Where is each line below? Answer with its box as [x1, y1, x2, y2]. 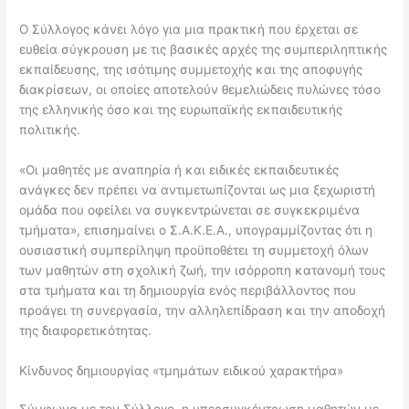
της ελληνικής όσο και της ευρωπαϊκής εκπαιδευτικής [19, 101, 343, 117]
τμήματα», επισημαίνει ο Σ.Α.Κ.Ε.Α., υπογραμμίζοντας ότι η [19, 222, 373, 237]
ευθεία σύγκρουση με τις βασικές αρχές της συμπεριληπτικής [19, 41, 388, 57]
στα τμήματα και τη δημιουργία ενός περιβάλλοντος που [19, 282, 357, 298]
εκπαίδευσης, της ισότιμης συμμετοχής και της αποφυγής [19, 61, 363, 77]
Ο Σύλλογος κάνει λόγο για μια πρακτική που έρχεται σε [19, 21, 359, 37]
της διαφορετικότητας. [19, 322, 152, 338]
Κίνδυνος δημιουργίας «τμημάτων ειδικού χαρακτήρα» [19, 362, 344, 378]
